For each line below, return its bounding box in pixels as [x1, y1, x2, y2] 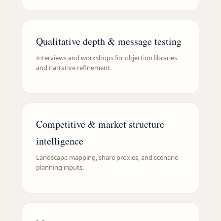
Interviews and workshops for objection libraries [36, 53, 177, 63]
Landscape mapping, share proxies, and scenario [36, 153, 179, 162]
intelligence [36, 134, 83, 148]
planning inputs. [36, 163, 84, 172]
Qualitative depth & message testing [36, 35, 182, 48]
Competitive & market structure [36, 117, 164, 131]
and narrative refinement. [36, 63, 111, 73]
